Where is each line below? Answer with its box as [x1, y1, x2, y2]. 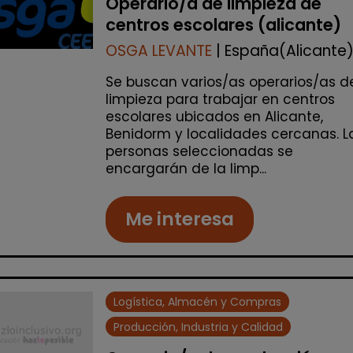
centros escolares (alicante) [106, 13, 341, 36]
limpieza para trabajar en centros [106, 89, 335, 109]
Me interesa [125, 206, 234, 232]
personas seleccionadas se [106, 141, 293, 161]
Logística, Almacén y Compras [113, 293, 282, 310]
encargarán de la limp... [106, 158, 266, 178]
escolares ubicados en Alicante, [106, 106, 323, 126]
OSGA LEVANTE [106, 39, 212, 61]
